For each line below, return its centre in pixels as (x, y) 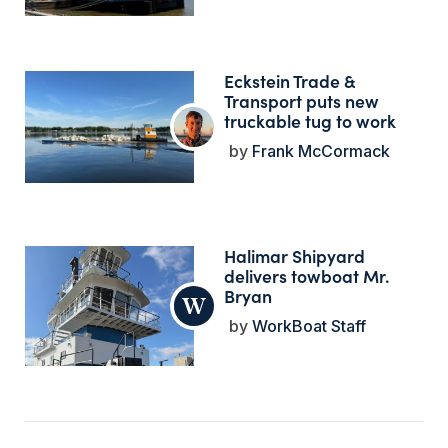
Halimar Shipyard (295, 255)
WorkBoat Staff (307, 325)
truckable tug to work (310, 120)
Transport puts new (302, 100)
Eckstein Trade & (290, 80)
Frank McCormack (319, 150)
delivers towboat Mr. (307, 275)
